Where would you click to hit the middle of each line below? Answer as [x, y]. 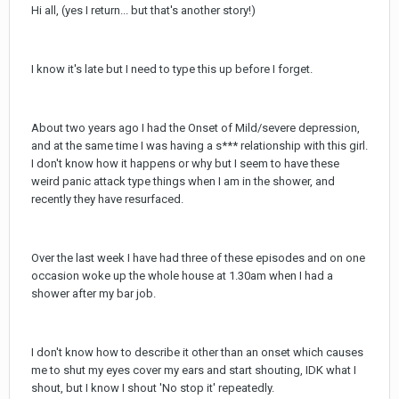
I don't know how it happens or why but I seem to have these [185, 163]
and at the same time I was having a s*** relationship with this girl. [199, 145]
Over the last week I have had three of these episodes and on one [198, 257]
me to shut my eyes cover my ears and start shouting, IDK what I [194, 370]
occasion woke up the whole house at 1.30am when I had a [182, 275]
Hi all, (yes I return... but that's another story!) [143, 10]
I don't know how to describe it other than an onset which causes [197, 352]
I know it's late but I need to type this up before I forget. [172, 69]
